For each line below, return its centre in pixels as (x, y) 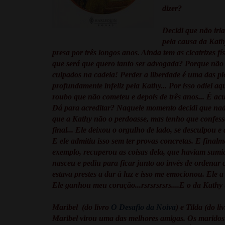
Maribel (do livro (82, 207)
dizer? (172, 8)
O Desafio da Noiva (143, 207)
